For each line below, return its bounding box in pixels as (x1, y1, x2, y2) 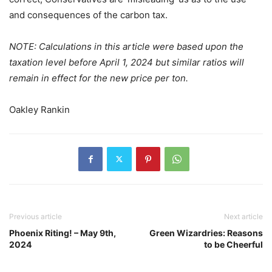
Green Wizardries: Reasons (149, 227, 263, 238)
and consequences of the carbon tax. (9, 8, 168, 21)
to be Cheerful (204, 239, 263, 250)
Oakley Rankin (9, 103, 70, 115)
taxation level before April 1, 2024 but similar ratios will (9, 56, 244, 68)
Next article (224, 211, 263, 221)
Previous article (9, 211, 62, 221)
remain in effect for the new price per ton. (9, 72, 188, 84)
